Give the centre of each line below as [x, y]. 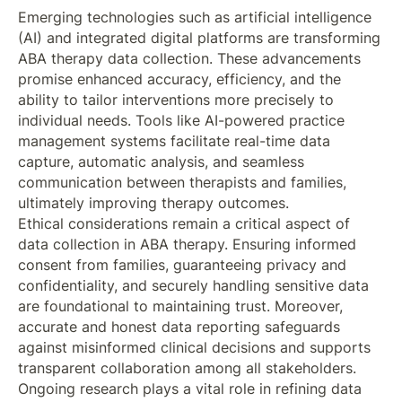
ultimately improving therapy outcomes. [153, 204]
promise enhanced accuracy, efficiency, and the [179, 80]
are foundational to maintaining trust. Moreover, [180, 307]
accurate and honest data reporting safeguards [179, 328]
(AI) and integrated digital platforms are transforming [199, 39]
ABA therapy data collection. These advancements [189, 59]
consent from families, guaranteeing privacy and [182, 266]
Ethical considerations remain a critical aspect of [184, 224]
